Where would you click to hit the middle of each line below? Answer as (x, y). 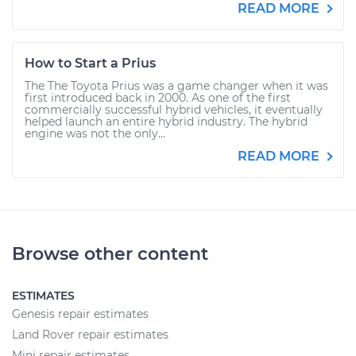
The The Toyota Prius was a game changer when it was (176, 86)
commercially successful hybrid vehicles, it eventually (174, 110)
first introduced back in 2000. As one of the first (158, 98)
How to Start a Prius (90, 63)
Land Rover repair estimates (90, 335)
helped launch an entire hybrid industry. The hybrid (166, 122)
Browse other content (110, 254)
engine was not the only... (95, 133)
